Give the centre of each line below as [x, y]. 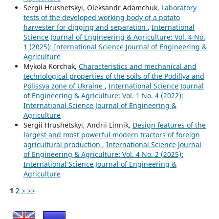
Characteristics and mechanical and [137, 66]
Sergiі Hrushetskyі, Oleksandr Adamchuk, [92, 7]
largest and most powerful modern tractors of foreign [111, 134]
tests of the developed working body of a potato [101, 17]
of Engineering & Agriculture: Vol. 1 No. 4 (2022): [103, 95]
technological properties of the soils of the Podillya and [114, 76]
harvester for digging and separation [85, 27]
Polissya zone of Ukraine [64, 86]
